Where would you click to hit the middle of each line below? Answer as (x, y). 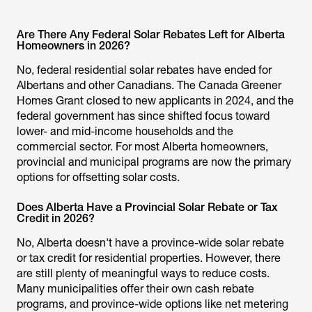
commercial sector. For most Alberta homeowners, (142, 147)
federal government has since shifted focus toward (143, 116)
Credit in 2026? (56, 218)
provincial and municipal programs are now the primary (154, 162)
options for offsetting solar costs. (98, 177)
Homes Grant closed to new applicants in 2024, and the (155, 101)
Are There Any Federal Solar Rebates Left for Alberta (151, 34)
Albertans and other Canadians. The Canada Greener (149, 85)
